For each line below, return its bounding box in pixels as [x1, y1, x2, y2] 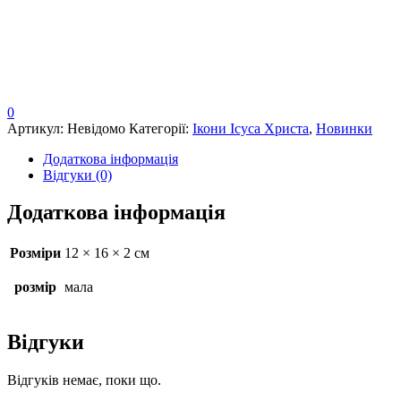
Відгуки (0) [43, 166, 112, 183]
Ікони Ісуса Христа [192, 120, 309, 136]
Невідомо [67, 120, 125, 136]
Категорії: [129, 120, 192, 136]
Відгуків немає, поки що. [7, 372, 161, 388]
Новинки [316, 120, 372, 136]
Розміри [10, 245, 61, 261]
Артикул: [7, 120, 67, 136]
